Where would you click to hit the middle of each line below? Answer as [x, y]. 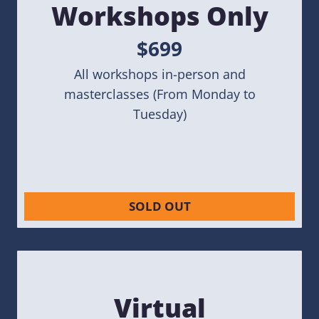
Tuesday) [159, 114]
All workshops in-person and [159, 74]
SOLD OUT [159, 206]
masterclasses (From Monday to [159, 94]
